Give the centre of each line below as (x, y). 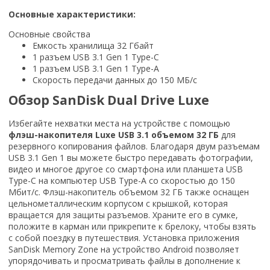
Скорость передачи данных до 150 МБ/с (115, 80)
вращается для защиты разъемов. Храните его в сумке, (123, 215)
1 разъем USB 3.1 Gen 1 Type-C (96, 57)
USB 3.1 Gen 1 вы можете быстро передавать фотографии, (131, 157)
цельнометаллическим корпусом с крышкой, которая (118, 203)
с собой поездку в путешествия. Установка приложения (124, 237)
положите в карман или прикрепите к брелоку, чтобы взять (132, 226)
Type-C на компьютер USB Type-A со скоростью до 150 (122, 180)
